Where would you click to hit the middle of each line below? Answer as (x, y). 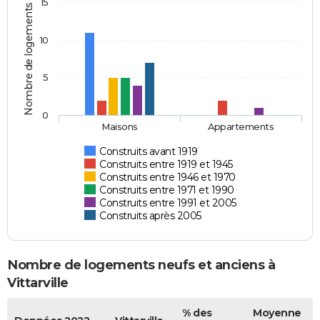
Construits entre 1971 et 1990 (167, 190)
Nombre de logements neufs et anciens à (141, 265)
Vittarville (38, 282)
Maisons (120, 126)
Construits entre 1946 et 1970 (167, 177)
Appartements (241, 126)
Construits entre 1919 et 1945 (166, 164)
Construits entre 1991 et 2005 (168, 202)
